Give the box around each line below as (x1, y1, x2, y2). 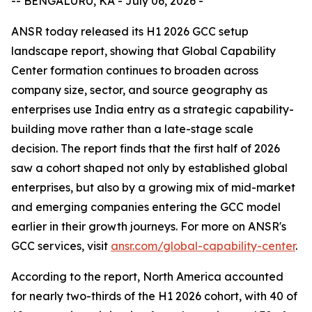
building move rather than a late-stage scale (11, 122, 253, 136)
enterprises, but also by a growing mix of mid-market (11, 180, 295, 194)
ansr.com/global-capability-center (111, 239, 295, 253)
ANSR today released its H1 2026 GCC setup (11, 24, 249, 38)
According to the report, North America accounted (11, 270, 283, 283)
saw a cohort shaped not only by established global (11, 161, 288, 175)
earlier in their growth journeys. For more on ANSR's (11, 219, 286, 233)
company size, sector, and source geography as (11, 83, 267, 97)
